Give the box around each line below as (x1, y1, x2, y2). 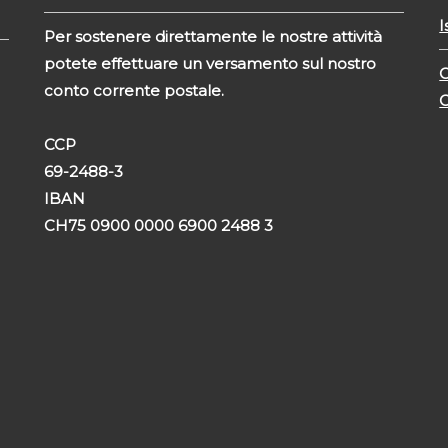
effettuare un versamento (100, 53, 302, 73)
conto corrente (43, 80, 164, 100)
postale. (163, 80, 224, 100)
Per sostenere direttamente (43, 26, 261, 46)
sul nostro (301, 53, 376, 73)
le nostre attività (260, 26, 382, 46)
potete (43, 53, 101, 73)
